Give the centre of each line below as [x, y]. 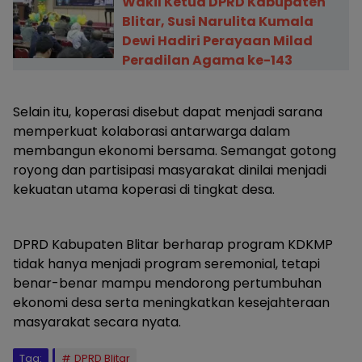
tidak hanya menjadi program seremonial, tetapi [166, 264]
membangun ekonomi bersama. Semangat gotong [175, 151]
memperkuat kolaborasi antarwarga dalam [152, 131]
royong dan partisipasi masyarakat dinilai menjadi [170, 170]
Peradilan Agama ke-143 [207, 60]
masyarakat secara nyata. [97, 322]
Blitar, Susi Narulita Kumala [217, 21]
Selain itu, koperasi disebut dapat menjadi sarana [168, 112]
